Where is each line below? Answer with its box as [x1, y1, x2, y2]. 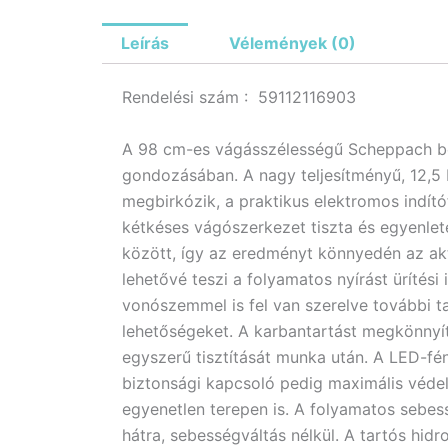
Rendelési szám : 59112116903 [122, 87, 356, 108]
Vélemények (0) [228, 33, 356, 54]
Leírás [121, 33, 170, 54]
